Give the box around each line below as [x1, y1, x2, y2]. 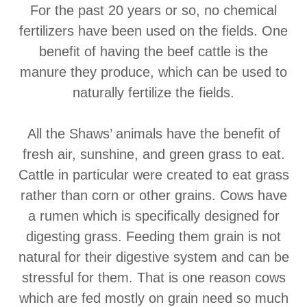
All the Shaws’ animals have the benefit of [27, 126, 280, 141]
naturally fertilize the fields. [73, 85, 234, 100]
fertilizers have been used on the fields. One [19, 23, 288, 38]
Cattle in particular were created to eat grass [18, 167, 289, 182]
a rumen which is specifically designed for [27, 208, 280, 223]
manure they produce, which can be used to [20, 64, 287, 79]
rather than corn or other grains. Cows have [20, 188, 287, 203]
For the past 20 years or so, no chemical [30, 3, 277, 18]
